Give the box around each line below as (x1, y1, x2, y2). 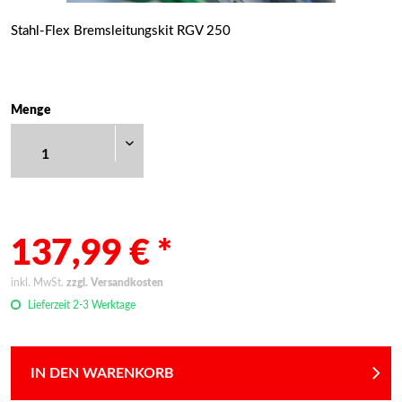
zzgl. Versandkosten (66, 277, 163, 288)
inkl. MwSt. (11, 277, 66, 288)
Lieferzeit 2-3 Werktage (25, 300, 135, 310)
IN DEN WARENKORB (31, 365, 174, 380)
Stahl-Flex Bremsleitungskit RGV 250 (11, 24, 231, 38)
